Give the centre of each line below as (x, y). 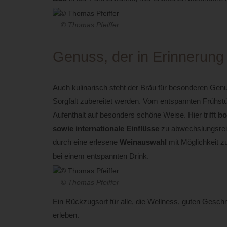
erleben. (66, 215)
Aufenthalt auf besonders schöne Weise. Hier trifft (135, 115)
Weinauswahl (143, 142)
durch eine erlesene (86, 142)
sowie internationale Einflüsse (106, 129)
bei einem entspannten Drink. (101, 156)
